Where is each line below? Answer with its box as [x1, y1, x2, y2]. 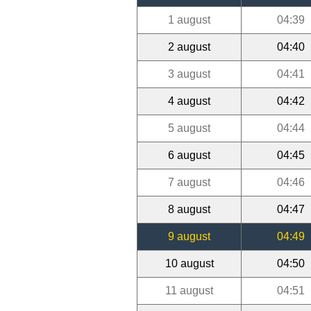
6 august [168, 149, 210, 161]
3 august [168, 67, 210, 80]
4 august [168, 94, 210, 107]
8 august [168, 203, 210, 215]
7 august [168, 176, 210, 188]
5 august [168, 121, 210, 134]
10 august [165, 257, 214, 269]
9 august [168, 230, 210, 242]
